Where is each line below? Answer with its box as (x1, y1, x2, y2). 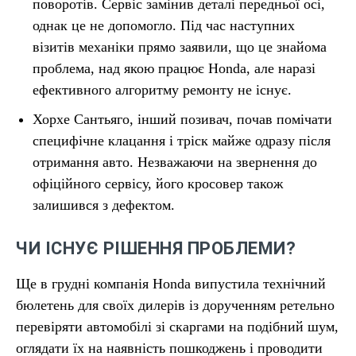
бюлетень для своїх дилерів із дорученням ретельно (16, 297, 335, 314)
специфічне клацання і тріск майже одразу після (33, 133, 331, 149)
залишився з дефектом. (33, 197, 175, 214)
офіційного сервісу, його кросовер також (33, 176, 283, 192)
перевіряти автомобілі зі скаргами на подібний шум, (16, 319, 339, 335)
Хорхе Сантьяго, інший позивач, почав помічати (33, 111, 332, 128)
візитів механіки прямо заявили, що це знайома (33, 39, 327, 56)
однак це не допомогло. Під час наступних (33, 17, 295, 34)
